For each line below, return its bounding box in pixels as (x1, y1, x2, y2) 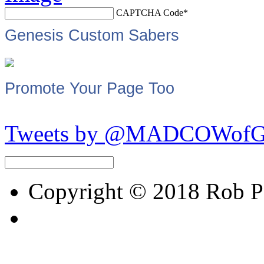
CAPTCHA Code (116, 7, 183, 18)
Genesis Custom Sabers (5, 26, 179, 44)
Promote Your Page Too (5, 79, 174, 97)
